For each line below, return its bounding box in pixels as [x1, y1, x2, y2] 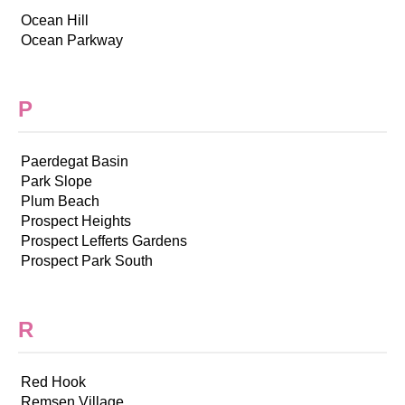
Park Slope [21, 173, 92, 189]
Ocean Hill [21, 12, 89, 28]
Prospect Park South [21, 252, 153, 268]
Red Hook [21, 373, 86, 390]
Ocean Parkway [21, 32, 123, 48]
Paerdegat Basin [21, 153, 128, 169]
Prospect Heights [21, 212, 131, 229]
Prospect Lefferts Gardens [21, 232, 187, 249]
